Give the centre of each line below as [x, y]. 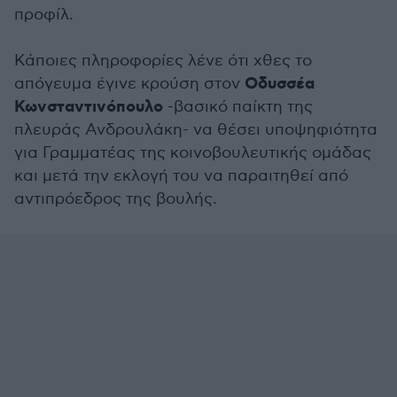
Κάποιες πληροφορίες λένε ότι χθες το [163, 61]
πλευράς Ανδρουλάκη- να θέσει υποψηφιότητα [196, 130]
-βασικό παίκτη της [238, 107]
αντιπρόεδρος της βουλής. [116, 199]
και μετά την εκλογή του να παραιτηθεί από [181, 176]
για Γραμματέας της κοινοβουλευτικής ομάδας [193, 153]
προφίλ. [44, 15]
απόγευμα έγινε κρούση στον [127, 84]
